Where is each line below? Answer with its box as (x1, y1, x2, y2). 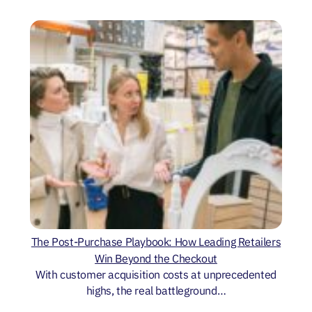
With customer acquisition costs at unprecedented (36, 267, 276, 281)
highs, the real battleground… (86, 283, 226, 297)
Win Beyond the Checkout (95, 251, 217, 265)
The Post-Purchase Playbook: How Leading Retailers (31, 234, 281, 249)
